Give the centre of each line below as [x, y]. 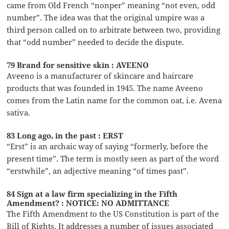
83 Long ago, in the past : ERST [65, 135]
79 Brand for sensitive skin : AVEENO [78, 65]
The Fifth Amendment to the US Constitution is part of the [113, 213]
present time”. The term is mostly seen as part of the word [113, 158]
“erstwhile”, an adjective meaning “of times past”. [98, 170]
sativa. [19, 112]
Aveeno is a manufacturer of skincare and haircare [100, 75]
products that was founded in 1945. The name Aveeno [105, 88]
